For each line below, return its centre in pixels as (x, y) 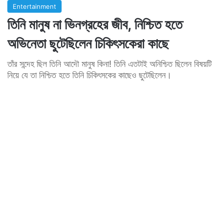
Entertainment (34, 6)
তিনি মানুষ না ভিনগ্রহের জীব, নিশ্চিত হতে (95, 24)
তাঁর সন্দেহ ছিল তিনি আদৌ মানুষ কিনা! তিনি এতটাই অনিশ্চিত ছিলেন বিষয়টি (109, 64)
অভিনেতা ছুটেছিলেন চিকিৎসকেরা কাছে (88, 43)
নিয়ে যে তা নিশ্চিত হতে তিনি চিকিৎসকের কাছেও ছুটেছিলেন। (89, 75)
